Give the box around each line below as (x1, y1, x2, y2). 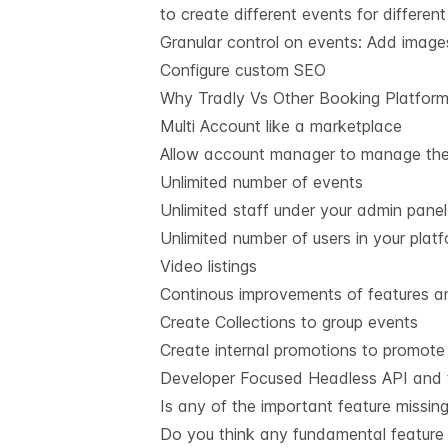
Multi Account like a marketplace (160, 116, 402, 137)
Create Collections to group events (160, 312, 418, 333)
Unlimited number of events (160, 172, 363, 193)
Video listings (160, 256, 257, 277)
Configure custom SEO (160, 60, 326, 81)
